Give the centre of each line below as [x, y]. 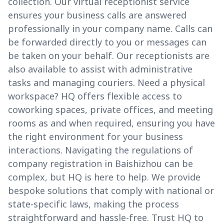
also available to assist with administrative [100, 69]
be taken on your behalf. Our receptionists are [109, 56]
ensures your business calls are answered [97, 15]
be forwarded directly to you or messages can [107, 42]
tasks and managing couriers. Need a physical [106, 83]
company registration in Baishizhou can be [100, 164]
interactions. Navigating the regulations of [100, 150]
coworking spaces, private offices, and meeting [110, 110]
